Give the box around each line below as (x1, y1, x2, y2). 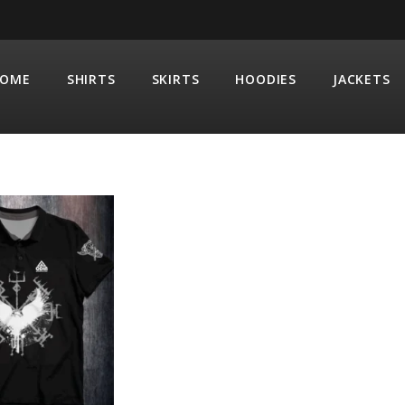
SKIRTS (151, 71, 200, 88)
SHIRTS (66, 71, 116, 88)
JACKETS (333, 71, 391, 88)
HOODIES (235, 71, 297, 88)
